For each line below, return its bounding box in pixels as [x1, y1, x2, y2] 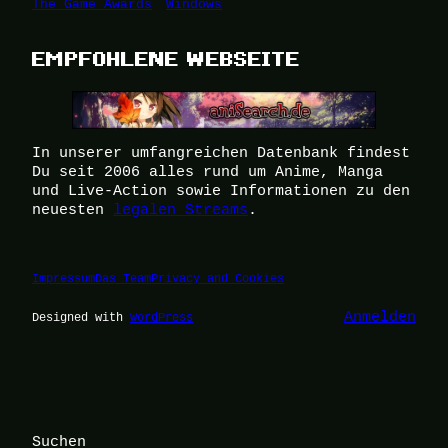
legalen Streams [113, 201, 248, 219]
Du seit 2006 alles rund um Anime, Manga [32, 163, 383, 181]
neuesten [32, 201, 113, 219]
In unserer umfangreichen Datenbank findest [32, 144, 410, 162]
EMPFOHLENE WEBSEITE [32, 47, 300, 71]
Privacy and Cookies [151, 270, 284, 286]
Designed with [32, 308, 130, 324]
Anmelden [344, 307, 416, 325]
